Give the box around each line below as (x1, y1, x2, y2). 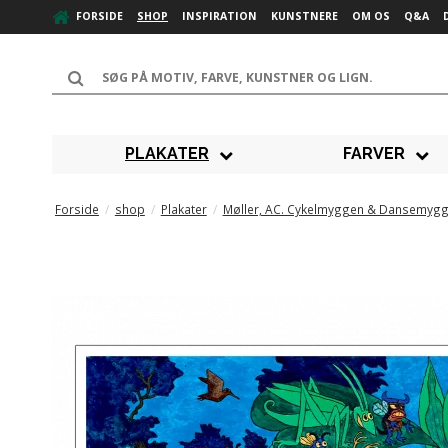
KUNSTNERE (271, 9, 338, 24)
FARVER (343, 144, 406, 164)
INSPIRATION (182, 9, 257, 24)
